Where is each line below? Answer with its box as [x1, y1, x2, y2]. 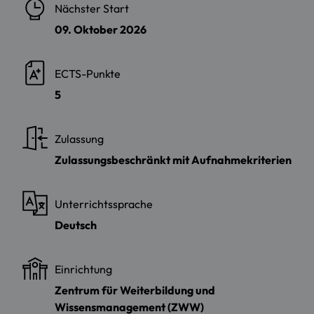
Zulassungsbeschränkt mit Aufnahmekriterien [55, 152, 292, 167]
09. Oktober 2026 [55, 22, 146, 36]
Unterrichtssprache [55, 196, 153, 211]
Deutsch [55, 217, 97, 232]
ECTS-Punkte [55, 66, 121, 81]
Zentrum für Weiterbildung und [55, 282, 215, 297]
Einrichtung [55, 261, 112, 276]
